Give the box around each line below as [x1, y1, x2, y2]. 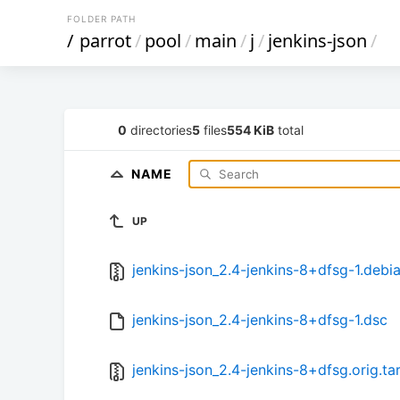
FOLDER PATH [67, 13, 136, 24]
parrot [79, 29, 131, 53]
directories [127, 121, 192, 137]
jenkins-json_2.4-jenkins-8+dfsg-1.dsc [132, 311, 387, 329]
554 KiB [227, 121, 274, 137]
